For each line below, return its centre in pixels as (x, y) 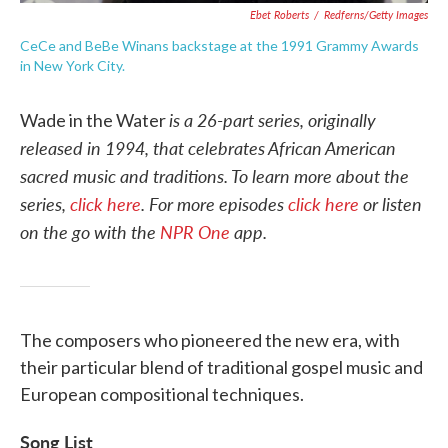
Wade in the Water (94, 120)
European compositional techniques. (162, 394)
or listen (390, 203)
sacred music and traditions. (124, 175)
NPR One (193, 231)
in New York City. (72, 65)
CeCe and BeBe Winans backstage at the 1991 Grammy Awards (219, 45)
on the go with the (88, 231)
